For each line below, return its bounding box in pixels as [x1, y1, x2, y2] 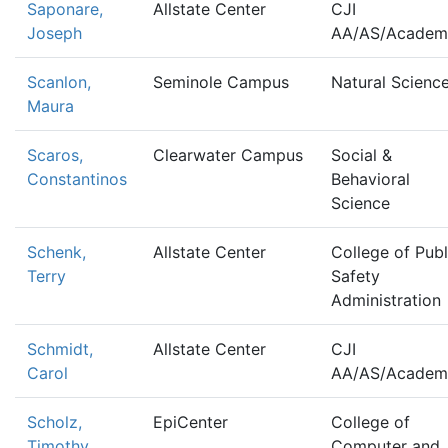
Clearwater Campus [153, 145, 303, 165]
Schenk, [27, 242, 86, 262]
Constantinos [27, 169, 127, 189]
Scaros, [27, 145, 83, 165]
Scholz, [27, 412, 82, 432]
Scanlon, [27, 72, 91, 92]
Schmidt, [27, 339, 93, 359]
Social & [331, 145, 392, 165]
